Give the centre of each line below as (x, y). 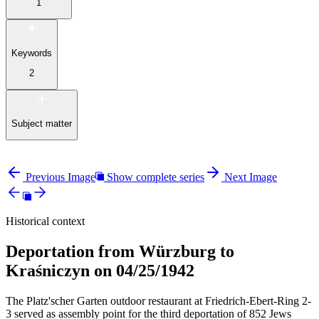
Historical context (45, 221)
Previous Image (61, 177)
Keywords (32, 53)
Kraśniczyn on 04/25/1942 (100, 271)
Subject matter (42, 123)
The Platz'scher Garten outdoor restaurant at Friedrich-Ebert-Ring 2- (158, 300)
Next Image (251, 177)
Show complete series (156, 177)
